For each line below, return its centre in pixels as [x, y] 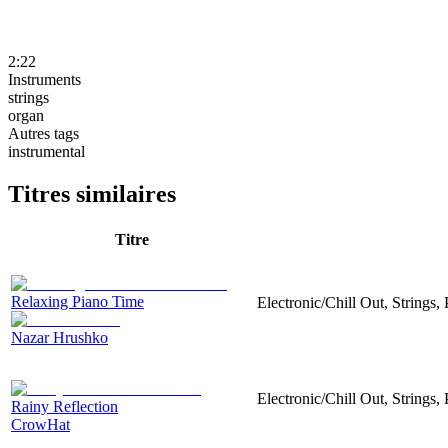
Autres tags [43, 133]
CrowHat [40, 424]
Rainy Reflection [64, 406]
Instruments [44, 79]
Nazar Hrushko [59, 337]
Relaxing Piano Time [77, 301]
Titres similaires [92, 193]
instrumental [46, 151]
